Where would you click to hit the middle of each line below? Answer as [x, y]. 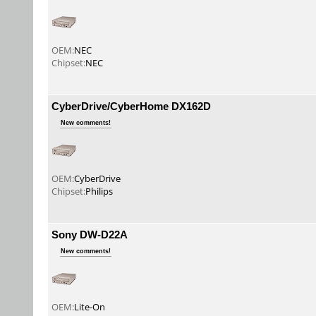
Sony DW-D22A [90, 234]
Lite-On [90, 307]
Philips [99, 191]
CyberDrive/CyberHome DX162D [131, 106]
